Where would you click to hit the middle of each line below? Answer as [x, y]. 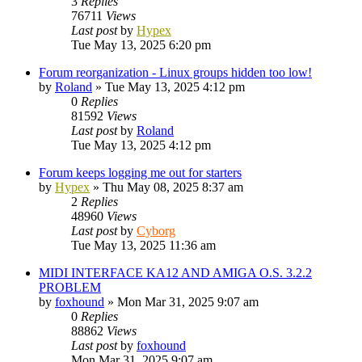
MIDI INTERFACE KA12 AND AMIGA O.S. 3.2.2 [175, 272]
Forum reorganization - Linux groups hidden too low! [175, 72]
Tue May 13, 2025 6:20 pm [141, 44]
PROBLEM [70, 287]
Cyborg [156, 230]
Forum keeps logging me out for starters [140, 172]
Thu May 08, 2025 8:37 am [173, 187]
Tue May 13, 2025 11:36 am [143, 245]
